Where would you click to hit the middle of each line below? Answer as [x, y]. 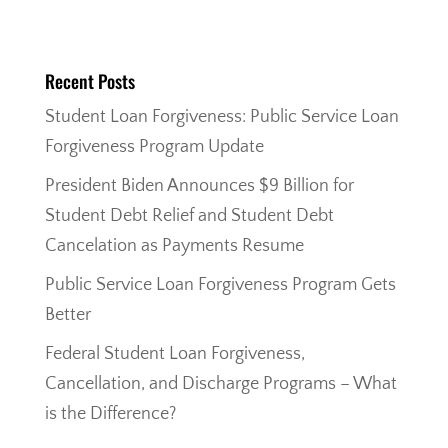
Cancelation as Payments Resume [174, 246]
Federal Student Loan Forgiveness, [174, 354]
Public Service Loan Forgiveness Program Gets [220, 285]
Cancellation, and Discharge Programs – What [220, 384]
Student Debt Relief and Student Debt [189, 216]
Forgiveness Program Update [154, 147]
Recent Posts [89, 81]
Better [67, 315]
